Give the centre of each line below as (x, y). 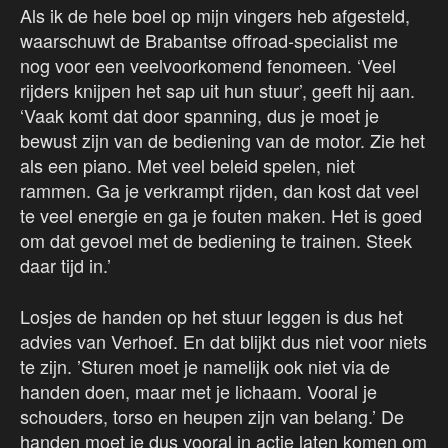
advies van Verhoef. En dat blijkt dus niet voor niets (223, 341)
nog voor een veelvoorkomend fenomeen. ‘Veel (208, 65)
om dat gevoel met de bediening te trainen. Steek (216, 240)
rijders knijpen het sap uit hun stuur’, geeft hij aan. (217, 90)
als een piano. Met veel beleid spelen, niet (187, 165)
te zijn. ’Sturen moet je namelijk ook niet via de (205, 366)
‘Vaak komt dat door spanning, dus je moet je (199, 115)
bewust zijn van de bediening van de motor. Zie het (222, 140)
